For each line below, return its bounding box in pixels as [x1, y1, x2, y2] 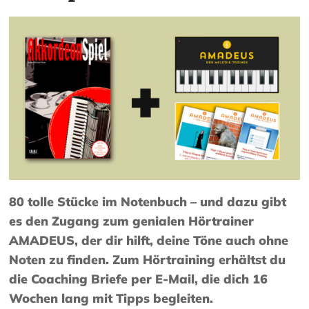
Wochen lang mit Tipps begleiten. [9, 290, 214, 307]
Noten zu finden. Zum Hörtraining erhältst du [9, 252, 286, 268]
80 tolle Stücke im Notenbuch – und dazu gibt [9, 194, 287, 210]
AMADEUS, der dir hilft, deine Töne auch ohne [9, 232, 289, 249]
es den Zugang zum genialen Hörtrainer [9, 213, 255, 230]
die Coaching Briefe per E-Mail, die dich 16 [9, 271, 268, 288]
